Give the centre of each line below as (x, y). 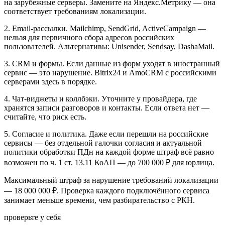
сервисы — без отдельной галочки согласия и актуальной (103, 143)
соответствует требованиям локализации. (75, 11)
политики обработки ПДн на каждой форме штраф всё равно (109, 152)
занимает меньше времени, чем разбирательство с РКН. (99, 200)
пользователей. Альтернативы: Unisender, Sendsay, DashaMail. (109, 46)
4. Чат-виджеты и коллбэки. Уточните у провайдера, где (100, 98)
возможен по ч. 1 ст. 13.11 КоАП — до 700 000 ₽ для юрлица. (109, 162)
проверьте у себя (32, 217)
